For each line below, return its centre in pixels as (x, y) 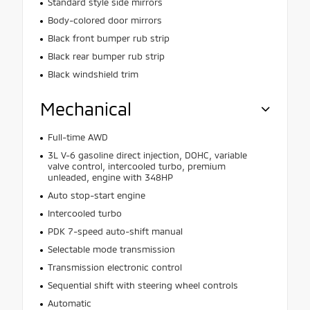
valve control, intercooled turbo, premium (136, 166)
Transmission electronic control (115, 267)
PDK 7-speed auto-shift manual (115, 231)
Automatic (69, 303)
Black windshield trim (93, 74)
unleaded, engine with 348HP (110, 177)
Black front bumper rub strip (108, 38)
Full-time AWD (77, 137)
